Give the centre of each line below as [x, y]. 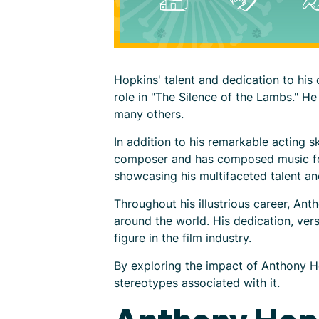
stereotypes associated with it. [197, 283]
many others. [149, 114]
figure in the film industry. [183, 238]
